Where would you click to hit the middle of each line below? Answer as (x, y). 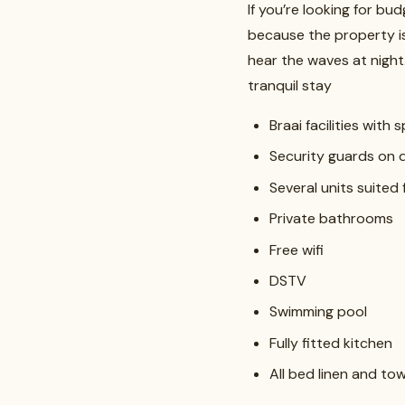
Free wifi (297, 250)
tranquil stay (290, 85)
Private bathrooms (331, 219)
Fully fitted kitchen (331, 343)
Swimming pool (318, 312)
